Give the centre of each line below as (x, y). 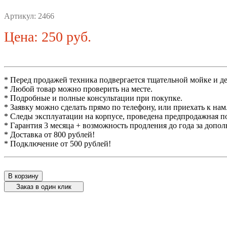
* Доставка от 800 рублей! (49, 135)
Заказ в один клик (44, 187)
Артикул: (21, 16)
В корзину (23, 176)
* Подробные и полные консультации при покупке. (93, 98)
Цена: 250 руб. (48, 37)
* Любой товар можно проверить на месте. (78, 89)
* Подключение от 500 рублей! (58, 144)
